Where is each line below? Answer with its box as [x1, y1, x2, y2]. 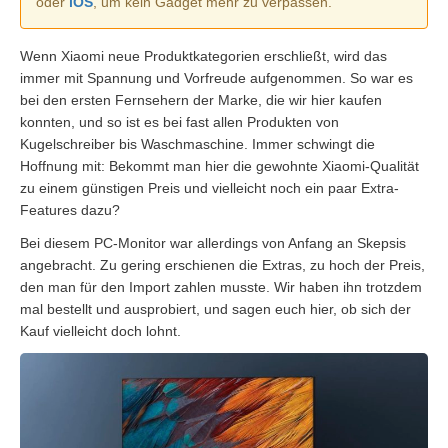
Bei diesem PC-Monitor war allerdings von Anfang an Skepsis [20, 235, 406, 252]
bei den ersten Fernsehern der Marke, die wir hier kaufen [20, 92, 382, 109]
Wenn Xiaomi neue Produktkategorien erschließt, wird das [20, 48, 387, 65]
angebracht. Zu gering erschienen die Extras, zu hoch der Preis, [20, 257, 425, 274]
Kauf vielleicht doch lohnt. [20, 323, 181, 340]
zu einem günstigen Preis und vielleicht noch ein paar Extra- [20, 180, 399, 197]
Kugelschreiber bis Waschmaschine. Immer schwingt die [20, 136, 375, 153]
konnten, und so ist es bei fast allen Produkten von [20, 114, 339, 131]
